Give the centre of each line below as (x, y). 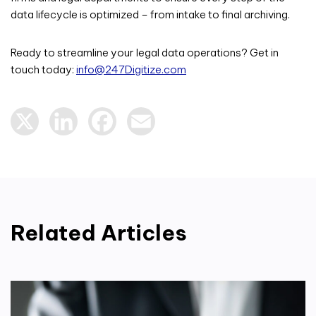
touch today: (43, 69)
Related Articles (99, 233)
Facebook (145, 108)
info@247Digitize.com (131, 69)
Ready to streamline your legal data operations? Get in (145, 52)
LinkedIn (100, 108)
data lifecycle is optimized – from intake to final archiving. (150, 14)
